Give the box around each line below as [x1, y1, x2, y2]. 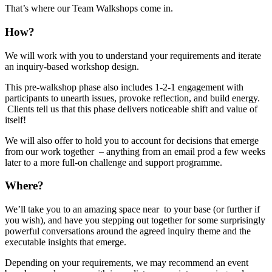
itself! [5, 114, 26, 125]
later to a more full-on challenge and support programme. [5, 157, 222, 168]
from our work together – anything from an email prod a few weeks [5, 146, 265, 157]
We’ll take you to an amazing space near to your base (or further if [5, 204, 260, 214]
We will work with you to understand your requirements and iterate [5, 50, 261, 61]
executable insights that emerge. [5, 237, 126, 247]
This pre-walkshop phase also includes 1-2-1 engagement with [5, 81, 243, 92]
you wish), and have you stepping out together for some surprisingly [5, 215, 265, 225]
